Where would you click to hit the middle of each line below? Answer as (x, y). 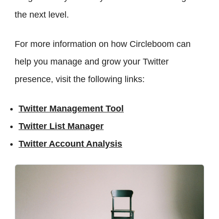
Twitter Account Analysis (70, 144)
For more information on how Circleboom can (103, 44)
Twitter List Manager (61, 126)
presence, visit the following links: (80, 79)
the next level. (42, 15)
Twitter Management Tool (71, 109)
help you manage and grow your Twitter (92, 62)
